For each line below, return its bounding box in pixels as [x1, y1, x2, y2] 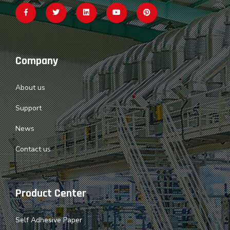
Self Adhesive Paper [15, 215, 82, 225]
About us [15, 82, 45, 92]
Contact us [15, 144, 51, 154]
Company [15, 53, 58, 68]
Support [15, 103, 42, 113]
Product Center [15, 186, 86, 201]
